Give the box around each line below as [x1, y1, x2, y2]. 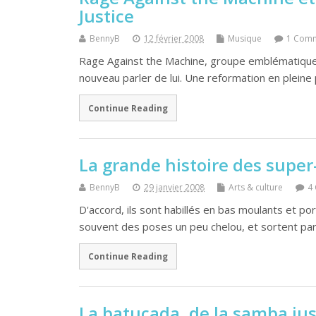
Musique [228, 32, 262, 45]
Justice [79, 4, 134, 28]
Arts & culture [229, 181, 283, 193]
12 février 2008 [144, 32, 204, 45]
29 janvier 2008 [144, 181, 205, 193]
